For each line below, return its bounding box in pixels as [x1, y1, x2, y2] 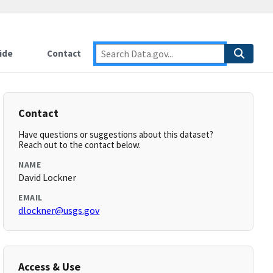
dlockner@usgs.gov [18, 204, 100, 216]
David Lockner [18, 171, 77, 183]
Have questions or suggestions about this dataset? [18, 129, 214, 140]
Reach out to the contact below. [18, 139, 141, 151]
